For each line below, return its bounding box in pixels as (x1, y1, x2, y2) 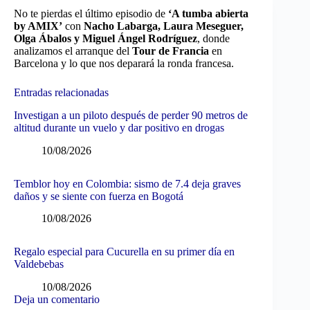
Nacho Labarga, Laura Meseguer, (84, 20, 244, 32)
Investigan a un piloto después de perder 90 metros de (14, 109, 248, 121)
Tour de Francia (132, 45, 209, 57)
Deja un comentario (14, 293, 100, 306)
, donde (197, 33, 230, 44)
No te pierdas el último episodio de (14, 8, 168, 19)
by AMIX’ (14, 20, 62, 32)
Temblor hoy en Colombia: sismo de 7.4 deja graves (14, 177, 241, 190)
